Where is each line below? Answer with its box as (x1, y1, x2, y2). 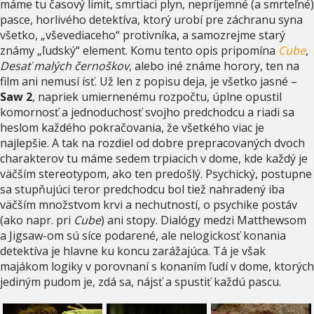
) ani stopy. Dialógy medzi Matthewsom (101, 212, 306, 228)
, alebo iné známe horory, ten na (129, 57, 299, 74)
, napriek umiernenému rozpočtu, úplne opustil (32, 88, 282, 104)
